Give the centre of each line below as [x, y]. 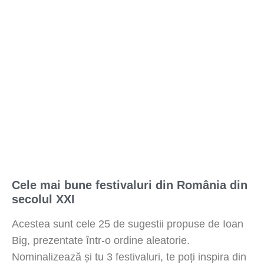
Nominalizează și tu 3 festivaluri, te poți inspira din [129, 257]
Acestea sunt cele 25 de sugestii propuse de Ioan [128, 224]
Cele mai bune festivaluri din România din [130, 185]
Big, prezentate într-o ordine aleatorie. [101, 240]
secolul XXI [43, 199]
